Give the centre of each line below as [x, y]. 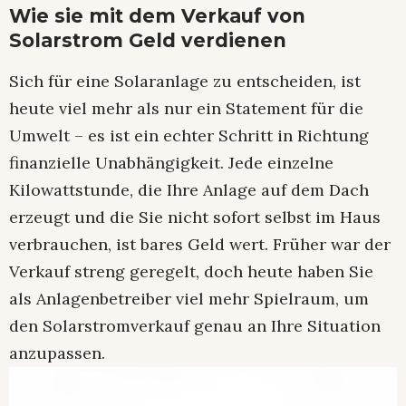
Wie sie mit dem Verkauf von [157, 15]
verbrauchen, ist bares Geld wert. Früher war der [200, 245]
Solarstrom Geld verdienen [148, 40]
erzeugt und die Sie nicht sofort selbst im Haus [195, 217]
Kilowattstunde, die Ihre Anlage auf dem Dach [189, 190]
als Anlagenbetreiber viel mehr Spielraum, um [189, 299]
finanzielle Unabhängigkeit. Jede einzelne [171, 163]
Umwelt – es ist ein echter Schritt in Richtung [189, 136]
